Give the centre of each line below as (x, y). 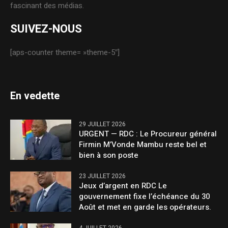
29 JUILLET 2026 (103, 124)
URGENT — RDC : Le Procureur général (148, 134)
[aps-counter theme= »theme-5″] (65, 53)
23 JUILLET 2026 (103, 176)
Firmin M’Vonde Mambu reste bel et (143, 145)
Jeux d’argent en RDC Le (123, 186)
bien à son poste (109, 155)
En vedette (35, 96)
